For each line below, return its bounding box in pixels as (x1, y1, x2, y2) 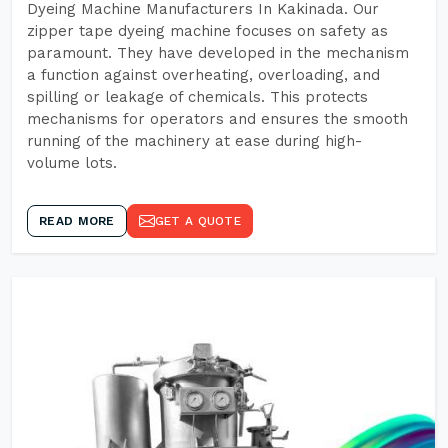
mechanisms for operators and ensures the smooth (27, 110, 408, 128)
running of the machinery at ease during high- (27, 132, 362, 150)
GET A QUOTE (154, 214, 241, 228)
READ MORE (39, 214, 115, 228)
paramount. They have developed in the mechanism (27, 44, 409, 62)
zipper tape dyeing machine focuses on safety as (27, 22, 388, 40)
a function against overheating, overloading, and (27, 66, 380, 84)
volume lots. (27, 154, 117, 172)
